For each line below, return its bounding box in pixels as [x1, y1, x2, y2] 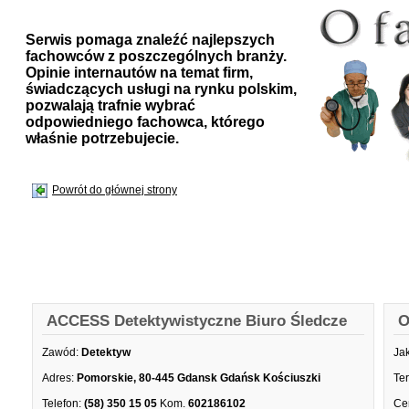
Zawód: [42, 346, 79, 359]
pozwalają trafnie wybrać [26, 98, 195, 113]
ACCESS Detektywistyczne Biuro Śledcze [47, 312, 347, 330]
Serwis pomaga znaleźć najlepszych [26, 32, 275, 47]
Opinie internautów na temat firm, [26, 65, 253, 80]
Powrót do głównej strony [52, 184, 177, 197]
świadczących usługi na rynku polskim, [26, 81, 297, 97]
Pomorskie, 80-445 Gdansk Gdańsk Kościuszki [77, 372, 320, 384]
